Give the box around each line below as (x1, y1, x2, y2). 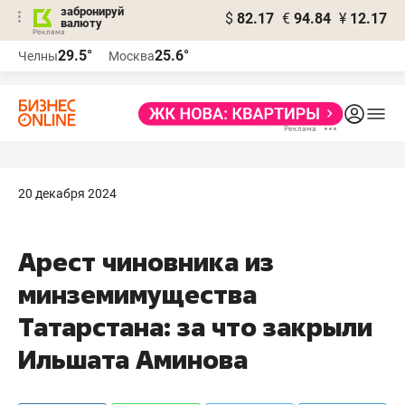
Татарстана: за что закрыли (18, 310, 372, 344)
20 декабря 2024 (18, 186, 117, 201)
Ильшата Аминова (18, 343, 248, 376)
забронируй (61, 5, 124, 18)
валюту (61, 16, 102, 30)
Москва (108, 49, 155, 63)
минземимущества (18, 278, 257, 311)
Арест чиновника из (18, 245, 274, 278)
